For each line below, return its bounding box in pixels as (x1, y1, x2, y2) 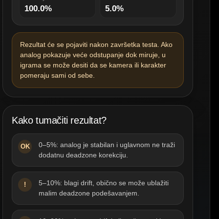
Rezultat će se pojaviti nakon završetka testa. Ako (20, 41, 173, 48)
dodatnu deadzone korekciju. (39, 151, 128, 159)
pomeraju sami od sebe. (20, 71, 95, 79)
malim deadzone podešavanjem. (39, 189, 139, 197)
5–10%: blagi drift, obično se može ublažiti (39, 179, 169, 187)
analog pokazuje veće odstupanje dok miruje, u (20, 51, 166, 59)
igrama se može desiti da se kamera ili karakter (20, 61, 166, 69)
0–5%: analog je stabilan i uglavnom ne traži (39, 141, 175, 149)
